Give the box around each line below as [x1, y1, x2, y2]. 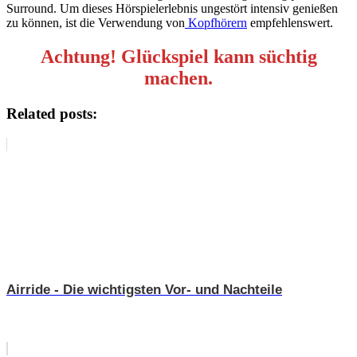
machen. [144, 67, 213, 88]
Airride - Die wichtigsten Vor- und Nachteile [6, 282, 282, 297]
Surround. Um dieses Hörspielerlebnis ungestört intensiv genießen [6, 2, 338, 15]
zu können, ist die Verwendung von [6, 16, 185, 29]
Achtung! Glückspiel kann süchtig [40, 45, 317, 67]
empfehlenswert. [247, 16, 333, 29]
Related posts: [6, 104, 97, 122]
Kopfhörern [185, 16, 247, 29]
